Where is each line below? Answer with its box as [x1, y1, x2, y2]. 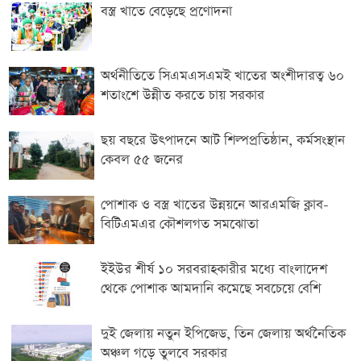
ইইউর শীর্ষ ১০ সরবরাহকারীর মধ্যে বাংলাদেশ [101, 259, 327, 279]
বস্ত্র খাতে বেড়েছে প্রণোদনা [101, 2, 232, 21]
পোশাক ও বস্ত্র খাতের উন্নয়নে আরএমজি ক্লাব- [101, 195, 329, 214]
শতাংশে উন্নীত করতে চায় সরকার [101, 85, 264, 105]
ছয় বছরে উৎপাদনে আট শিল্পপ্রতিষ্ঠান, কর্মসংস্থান [101, 131, 345, 150]
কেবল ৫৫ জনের [101, 150, 183, 169]
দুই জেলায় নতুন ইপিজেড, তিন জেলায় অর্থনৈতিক [101, 324, 346, 343]
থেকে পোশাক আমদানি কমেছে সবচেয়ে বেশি [101, 279, 321, 298]
